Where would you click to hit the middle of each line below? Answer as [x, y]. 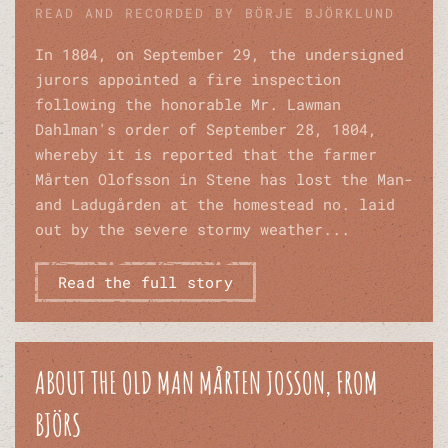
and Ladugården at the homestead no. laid [215, 204]
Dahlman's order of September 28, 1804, [206, 129]
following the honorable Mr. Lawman [188, 104]
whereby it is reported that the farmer [206, 154]
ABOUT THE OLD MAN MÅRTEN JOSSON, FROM [206, 383]
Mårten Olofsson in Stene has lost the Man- [224, 179]
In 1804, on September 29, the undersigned [219, 54]
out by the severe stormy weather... [192, 229]
